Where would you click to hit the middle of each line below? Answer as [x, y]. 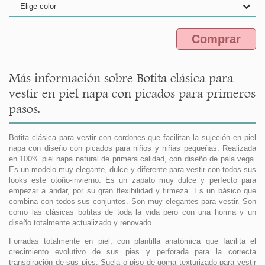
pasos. [25, 109]
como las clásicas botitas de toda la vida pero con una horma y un [132, 212]
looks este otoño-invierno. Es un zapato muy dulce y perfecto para [132, 180]
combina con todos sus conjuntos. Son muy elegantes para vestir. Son [132, 202]
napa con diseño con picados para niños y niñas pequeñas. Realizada [132, 148]
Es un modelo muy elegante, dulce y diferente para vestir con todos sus [132, 170]
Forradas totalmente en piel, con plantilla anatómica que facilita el [132, 241]
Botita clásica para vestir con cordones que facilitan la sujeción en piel [132, 138]
